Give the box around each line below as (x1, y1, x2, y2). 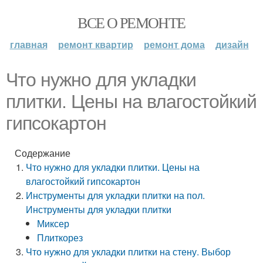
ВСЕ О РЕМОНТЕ (77, 12, 186, 32)
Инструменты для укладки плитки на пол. (26, 188, 205, 202)
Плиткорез (37, 231, 83, 244)
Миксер (37, 217, 70, 230)
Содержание (15, 146, 70, 160)
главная (9, 38, 48, 51)
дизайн (215, 38, 249, 51)
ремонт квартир (58, 38, 133, 51)
